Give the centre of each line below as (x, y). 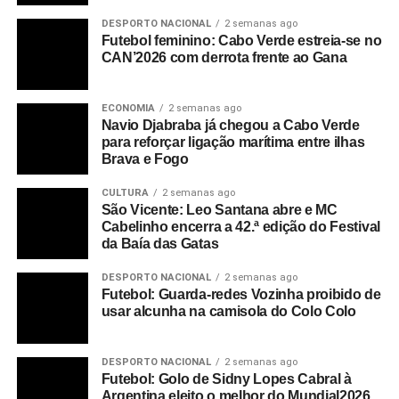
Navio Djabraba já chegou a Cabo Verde (230, 126)
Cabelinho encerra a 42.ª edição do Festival (240, 227)
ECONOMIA (128, 109)
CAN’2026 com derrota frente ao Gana (224, 58)
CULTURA (125, 193)
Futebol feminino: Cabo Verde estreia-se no (241, 41)
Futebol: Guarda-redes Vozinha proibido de (241, 295)
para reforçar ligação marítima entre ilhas (233, 142)
